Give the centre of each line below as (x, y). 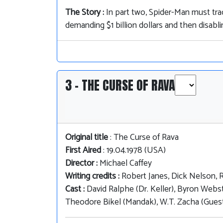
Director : (82, 164)
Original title (87, 138)
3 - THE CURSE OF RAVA (120, 85)
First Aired (83, 151)
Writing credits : (93, 177)
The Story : (86, 13)
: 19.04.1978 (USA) (133, 151)
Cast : (76, 190)
